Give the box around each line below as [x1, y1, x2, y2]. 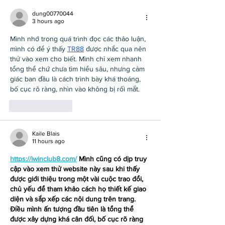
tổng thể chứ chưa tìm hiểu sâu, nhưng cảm [10, 65, 147, 73]
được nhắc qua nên [84, 45, 148, 53]
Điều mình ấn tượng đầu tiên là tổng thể [10, 205, 136, 213]
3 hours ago [32, 18, 64, 25]
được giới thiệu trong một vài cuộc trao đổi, [10, 175, 145, 183]
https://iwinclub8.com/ [10, 155, 77, 163]
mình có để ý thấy [10, 45, 67, 53]
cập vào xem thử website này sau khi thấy [10, 165, 142, 173]
